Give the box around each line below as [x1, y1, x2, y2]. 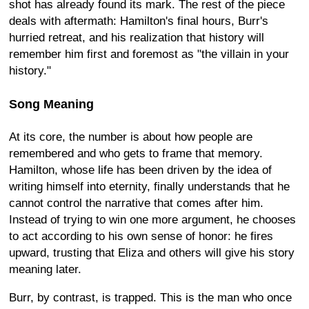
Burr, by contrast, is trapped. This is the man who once [9, 290, 292, 304]
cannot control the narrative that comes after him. [9, 196, 263, 210]
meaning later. [9, 262, 81, 276]
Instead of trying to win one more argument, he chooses [9, 212, 296, 226]
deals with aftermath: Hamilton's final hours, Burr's [9, 14, 268, 28]
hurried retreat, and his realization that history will [9, 31, 264, 44]
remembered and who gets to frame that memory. [9, 146, 263, 160]
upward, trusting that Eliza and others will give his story [9, 246, 295, 259]
